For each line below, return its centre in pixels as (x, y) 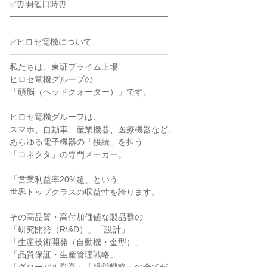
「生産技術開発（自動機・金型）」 (76, 242)
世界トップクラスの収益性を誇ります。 (85, 192)
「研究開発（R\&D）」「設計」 (69, 229)
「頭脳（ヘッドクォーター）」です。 (80, 92)
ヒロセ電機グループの (51, 79)
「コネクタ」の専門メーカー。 (68, 154)
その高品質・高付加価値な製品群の (76, 217)
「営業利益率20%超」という (64, 179)
